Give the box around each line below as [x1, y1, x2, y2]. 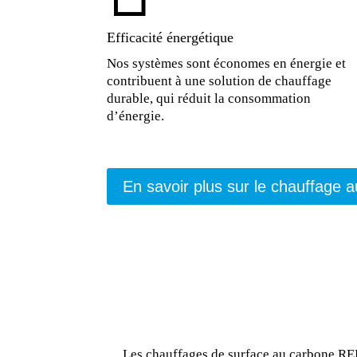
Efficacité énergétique [107, 29, 234, 46]
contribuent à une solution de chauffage [107, 73, 332, 89]
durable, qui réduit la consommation [107, 91, 312, 107]
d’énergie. [107, 108, 165, 124]
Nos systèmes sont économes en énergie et [107, 56, 347, 72]
